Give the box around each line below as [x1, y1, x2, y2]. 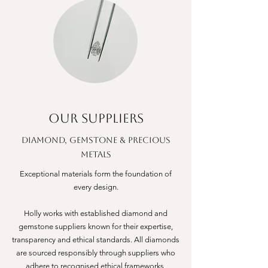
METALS [80, 150, 111, 159]
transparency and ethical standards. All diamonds [12, 235, 179, 244]
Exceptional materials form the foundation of [20, 169, 172, 178]
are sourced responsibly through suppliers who [16, 248, 175, 257]
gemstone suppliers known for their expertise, [19, 222, 173, 231]
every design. [73, 182, 118, 191]
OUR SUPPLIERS [48, 111, 144, 126]
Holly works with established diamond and [24, 209, 167, 218]
